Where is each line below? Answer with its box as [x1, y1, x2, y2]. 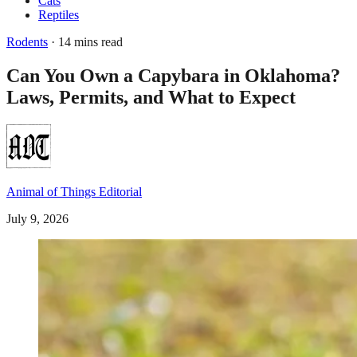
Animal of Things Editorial [6, 184, 142, 198]
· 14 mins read [48, 35, 123, 49]
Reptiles [38, 8, 79, 22]
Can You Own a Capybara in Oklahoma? [6, 65, 340, 86]
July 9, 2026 [6, 211, 69, 226]
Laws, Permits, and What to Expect [6, 86, 296, 108]
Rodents [6, 35, 48, 49]
